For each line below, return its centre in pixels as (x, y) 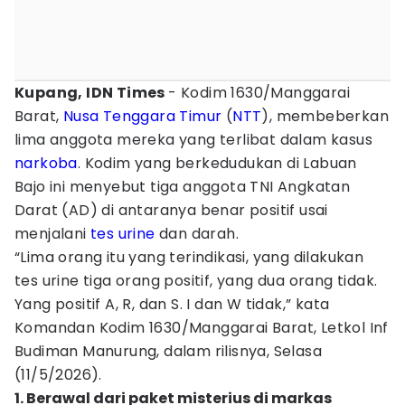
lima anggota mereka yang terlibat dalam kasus (193, 140)
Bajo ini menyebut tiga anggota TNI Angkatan (183, 187)
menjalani (53, 234)
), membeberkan (325, 116)
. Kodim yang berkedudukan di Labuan (217, 163)
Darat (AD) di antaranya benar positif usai (171, 210)
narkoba (46, 163)
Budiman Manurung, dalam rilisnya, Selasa (168, 351)
